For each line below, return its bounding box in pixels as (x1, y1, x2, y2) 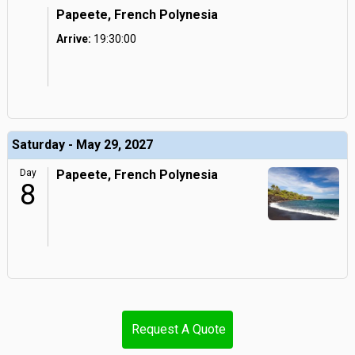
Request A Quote (132, 322, 226, 337)
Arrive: (56, 32, 91, 45)
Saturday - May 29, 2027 (12, 137, 153, 152)
